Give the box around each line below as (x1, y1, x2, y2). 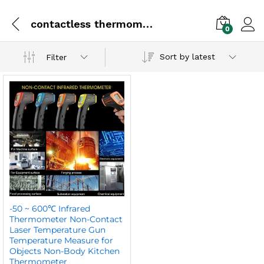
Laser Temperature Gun (9, 224, 105, 235)
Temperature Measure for (9, 235, 113, 246)
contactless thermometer (143, 17, 153, 30)
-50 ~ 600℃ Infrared (9, 203, 90, 214)
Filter (46, 52, 67, 62)
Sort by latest (159, 52, 215, 61)
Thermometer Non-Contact (9, 213, 123, 225)
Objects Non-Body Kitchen (9, 245, 120, 256)
